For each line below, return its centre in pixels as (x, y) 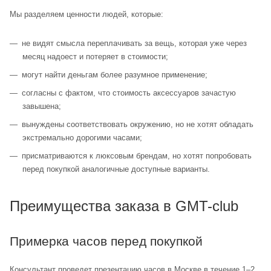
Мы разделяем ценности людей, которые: (87, 15)
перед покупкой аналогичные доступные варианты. (116, 169)
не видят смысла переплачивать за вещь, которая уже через (134, 44)
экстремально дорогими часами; (82, 138)
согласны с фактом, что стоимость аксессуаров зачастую (129, 93)
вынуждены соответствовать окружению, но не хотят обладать (138, 125)
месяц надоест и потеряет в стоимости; (95, 57)
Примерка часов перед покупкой (106, 241)
